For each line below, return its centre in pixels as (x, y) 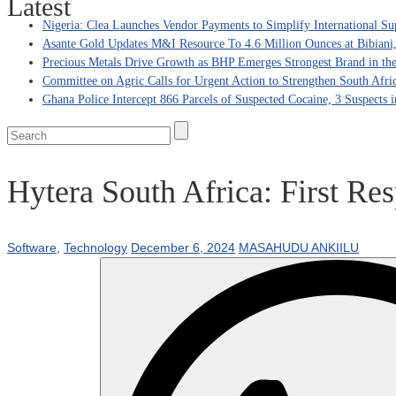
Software (32, 247)
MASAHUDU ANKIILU (299, 247)
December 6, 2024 (183, 247)
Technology (95, 247)
